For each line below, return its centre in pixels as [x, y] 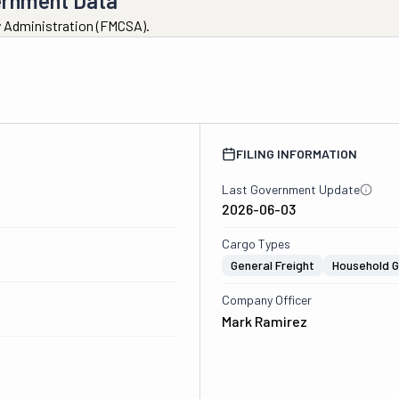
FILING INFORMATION [296, 154]
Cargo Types [256, 244]
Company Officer [266, 300]
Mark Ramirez [264, 321]
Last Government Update [290, 189]
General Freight [272, 265]
